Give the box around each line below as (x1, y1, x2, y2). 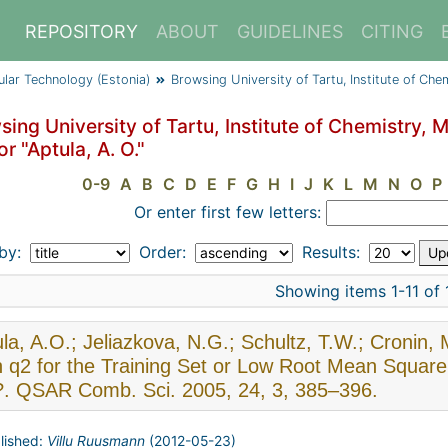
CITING (361, 21, 423, 42)
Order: (134, 242, 191, 262)
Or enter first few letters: (133, 202, 321, 222)
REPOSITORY (25, 21, 138, 42)
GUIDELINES (237, 21, 343, 42)
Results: (297, 242, 365, 262)
